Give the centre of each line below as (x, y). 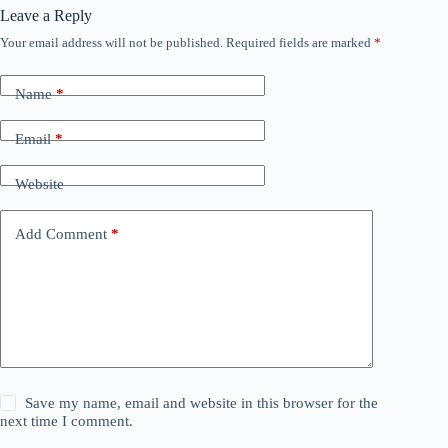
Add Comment (61, 234)
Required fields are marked (300, 42)
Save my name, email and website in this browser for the (202, 402)
